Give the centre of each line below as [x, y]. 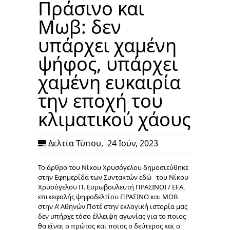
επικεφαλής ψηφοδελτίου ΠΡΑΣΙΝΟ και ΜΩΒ [108, 196]
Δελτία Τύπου [75, 143]
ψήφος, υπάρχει [108, 64]
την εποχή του [100, 101]
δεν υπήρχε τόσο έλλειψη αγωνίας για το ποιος [112, 216]
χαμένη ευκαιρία [109, 82]
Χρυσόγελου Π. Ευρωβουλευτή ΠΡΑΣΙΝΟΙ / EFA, [111, 187]
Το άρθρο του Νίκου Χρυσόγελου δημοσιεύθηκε [113, 167]
